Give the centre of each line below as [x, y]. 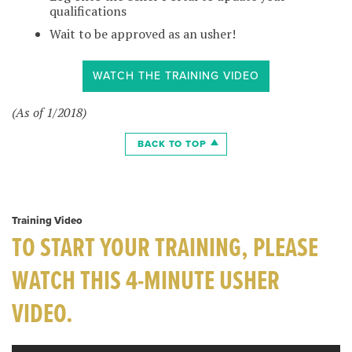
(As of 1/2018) [49, 113]
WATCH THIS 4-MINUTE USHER [146, 282]
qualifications [88, 11]
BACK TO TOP [172, 144]
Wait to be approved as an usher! [143, 34]
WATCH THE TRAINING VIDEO [176, 76]
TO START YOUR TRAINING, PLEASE [165, 249]
